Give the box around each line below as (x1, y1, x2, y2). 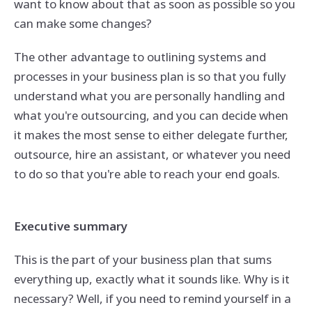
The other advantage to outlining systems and (13, 48, 266, 65)
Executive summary (13, 218, 127, 235)
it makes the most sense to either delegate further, (13, 126, 288, 143)
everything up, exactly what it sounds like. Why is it (13, 271, 290, 288)
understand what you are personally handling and (13, 87, 285, 104)
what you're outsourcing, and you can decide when (13, 107, 288, 123)
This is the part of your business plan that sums (13, 251, 272, 268)
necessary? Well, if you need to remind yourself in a (13, 290, 291, 307)
